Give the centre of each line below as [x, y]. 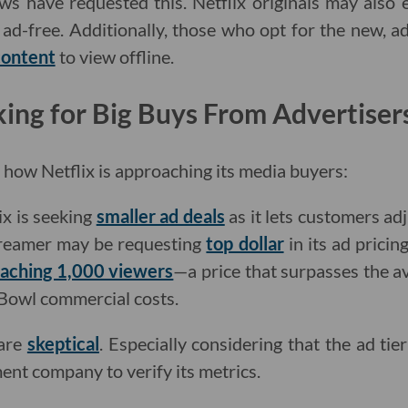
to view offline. [114, 57]
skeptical [63, 344]
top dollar [245, 244]
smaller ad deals [160, 216]
